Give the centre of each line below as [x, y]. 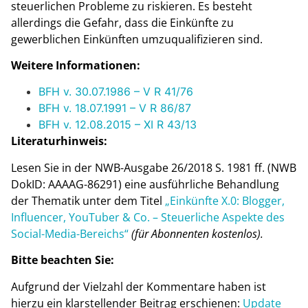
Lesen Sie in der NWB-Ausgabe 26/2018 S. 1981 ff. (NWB [154, 167]
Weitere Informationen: [76, 66]
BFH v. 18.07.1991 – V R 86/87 [115, 108]
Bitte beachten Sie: [63, 260]
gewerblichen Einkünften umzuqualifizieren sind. [137, 39]
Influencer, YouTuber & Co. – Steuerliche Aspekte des [148, 217]
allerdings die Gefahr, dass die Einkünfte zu [122, 22]
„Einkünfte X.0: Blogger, [223, 200]
